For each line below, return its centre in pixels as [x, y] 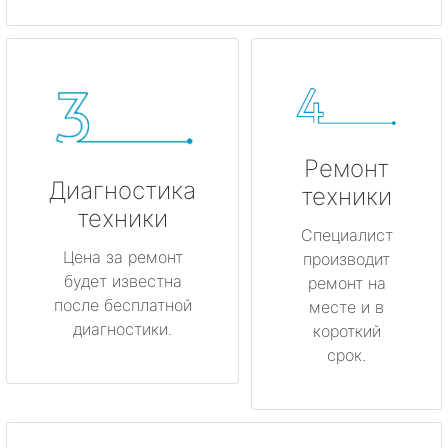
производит [346, 259]
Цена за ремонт [122, 256]
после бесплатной [122, 304]
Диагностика [122, 190]
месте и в [346, 307]
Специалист [346, 235]
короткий [346, 331]
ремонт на [346, 283]
